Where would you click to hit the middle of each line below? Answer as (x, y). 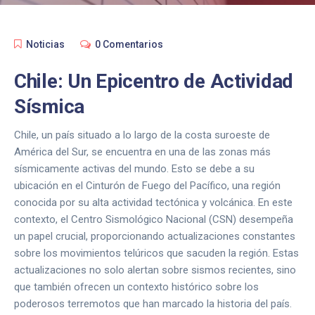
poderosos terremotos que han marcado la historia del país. (153, 304)
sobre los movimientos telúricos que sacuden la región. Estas (156, 253)
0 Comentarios (129, 44)
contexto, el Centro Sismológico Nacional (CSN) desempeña (154, 219)
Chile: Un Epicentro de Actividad (154, 81)
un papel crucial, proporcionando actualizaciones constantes (155, 236)
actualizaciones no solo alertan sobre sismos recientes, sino (155, 270)
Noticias (45, 44)
